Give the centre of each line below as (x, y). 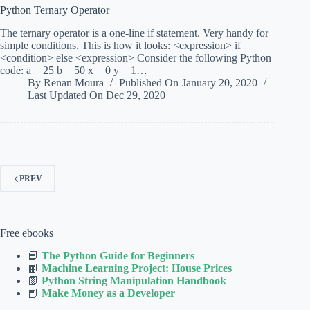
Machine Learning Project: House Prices (137, 268)
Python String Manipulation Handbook (134, 280)
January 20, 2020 (219, 83)
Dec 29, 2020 (136, 95)
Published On (149, 83)
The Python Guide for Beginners (118, 255)
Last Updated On (65, 95)
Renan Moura (74, 83)
